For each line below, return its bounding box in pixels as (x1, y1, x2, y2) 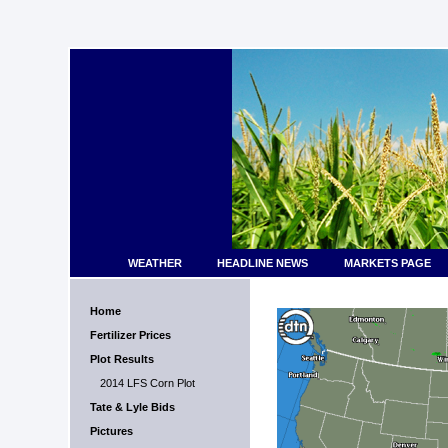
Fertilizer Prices (89, 329, 171, 341)
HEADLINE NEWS (217, 257, 309, 269)
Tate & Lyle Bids (89, 401, 175, 413)
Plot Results (89, 353, 154, 365)
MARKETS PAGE (343, 257, 431, 269)
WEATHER (128, 257, 183, 269)
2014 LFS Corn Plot (99, 377, 195, 389)
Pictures (89, 425, 133, 437)
